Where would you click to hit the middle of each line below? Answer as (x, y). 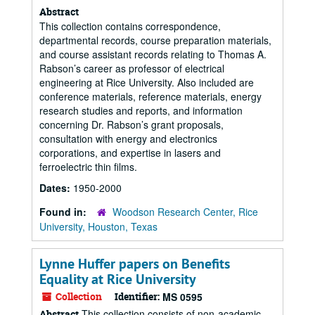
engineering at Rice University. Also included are (147, 82)
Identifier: (137, 296)
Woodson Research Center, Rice (185, 212)
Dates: (56, 188)
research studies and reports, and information (141, 110)
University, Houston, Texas (98, 226)
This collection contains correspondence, (130, 26)
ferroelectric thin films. (88, 167)
